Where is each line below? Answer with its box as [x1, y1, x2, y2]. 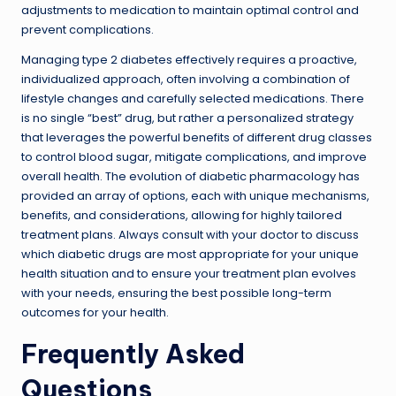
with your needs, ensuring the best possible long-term [21, 285, 331, 301]
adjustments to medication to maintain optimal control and [21, 2, 359, 18]
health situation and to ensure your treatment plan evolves [21, 265, 356, 281]
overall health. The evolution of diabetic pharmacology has [21, 168, 360, 184]
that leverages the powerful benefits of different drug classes [21, 129, 372, 145]
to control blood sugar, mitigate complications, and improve [21, 148, 367, 164]
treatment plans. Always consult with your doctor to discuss [21, 226, 359, 242]
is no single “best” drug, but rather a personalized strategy [21, 110, 354, 126]
